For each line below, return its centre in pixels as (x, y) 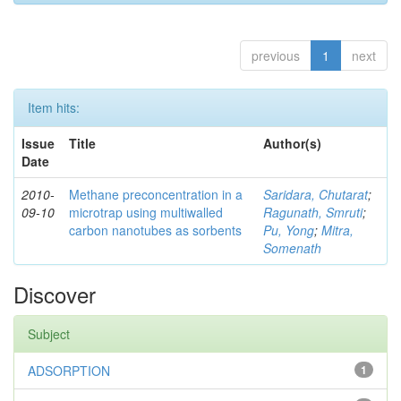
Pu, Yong (289, 230)
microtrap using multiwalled (146, 212)
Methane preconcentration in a (156, 194)
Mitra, (337, 230)
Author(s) (292, 143)
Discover (55, 294)
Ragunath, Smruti (313, 212)
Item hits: (54, 107)
